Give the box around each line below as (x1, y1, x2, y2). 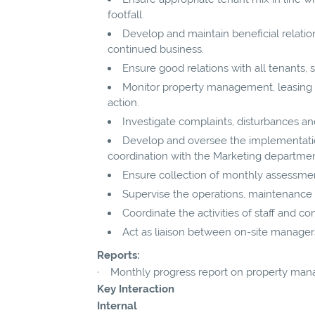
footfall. (108, 8, 144, 21)
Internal (97, 299, 137, 312)
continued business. (108, 42, 204, 56)
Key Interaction (97, 282, 174, 295)
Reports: (97, 248, 140, 262)
